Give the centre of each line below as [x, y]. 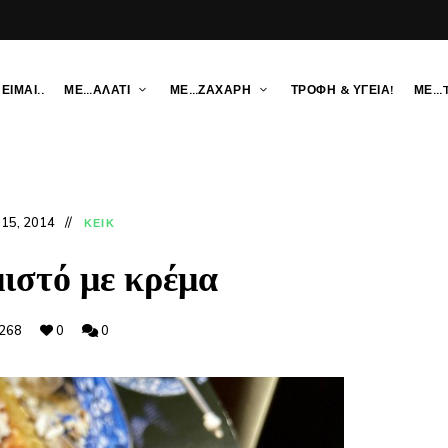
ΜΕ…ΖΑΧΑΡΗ [210, 90]
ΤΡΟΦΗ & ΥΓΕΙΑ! [342, 90]
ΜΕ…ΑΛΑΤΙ [97, 90]
